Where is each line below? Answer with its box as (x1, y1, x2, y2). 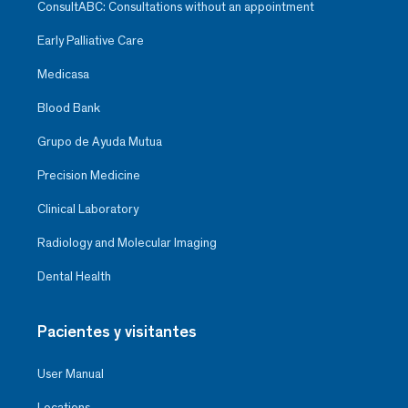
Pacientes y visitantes (37, 321, 197, 342)
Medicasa (37, 66, 89, 83)
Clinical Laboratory (37, 201, 138, 218)
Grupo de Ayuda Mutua (37, 134, 162, 150)
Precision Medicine (37, 168, 140, 184)
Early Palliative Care (37, 33, 144, 49)
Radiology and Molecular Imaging (37, 235, 217, 251)
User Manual (37, 366, 104, 382)
